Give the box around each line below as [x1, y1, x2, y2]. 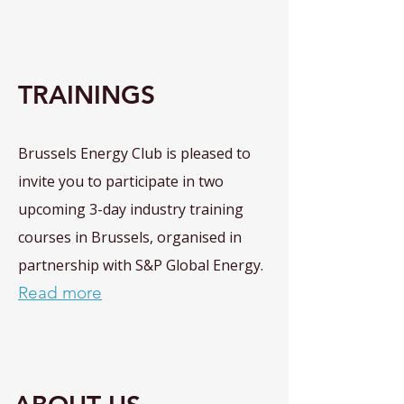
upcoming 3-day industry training [18, 199, 243, 219]
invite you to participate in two [18, 171, 224, 191]
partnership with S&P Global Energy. [18, 255, 263, 275]
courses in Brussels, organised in [18, 227, 242, 247]
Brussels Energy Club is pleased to [18, 143, 251, 163]
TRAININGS [18, 79, 162, 110]
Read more [18, 282, 102, 303]
